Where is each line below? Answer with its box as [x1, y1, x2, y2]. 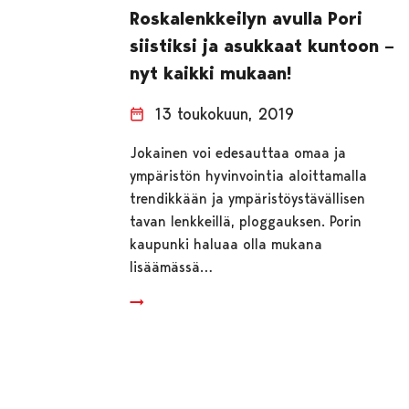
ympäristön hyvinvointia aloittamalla [130, 167, 368, 185]
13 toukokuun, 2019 [155, 104, 295, 124]
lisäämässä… [130, 258, 214, 277]
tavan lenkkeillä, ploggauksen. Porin [130, 213, 362, 231]
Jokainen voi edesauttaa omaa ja [130, 144, 347, 163]
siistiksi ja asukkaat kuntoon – [130, 35, 395, 58]
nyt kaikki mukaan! [130, 62, 292, 85]
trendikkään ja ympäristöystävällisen [130, 190, 366, 208]
